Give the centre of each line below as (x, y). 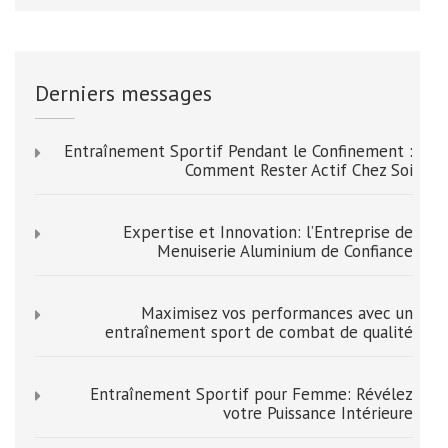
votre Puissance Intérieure (318, 413)
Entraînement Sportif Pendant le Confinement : (238, 151)
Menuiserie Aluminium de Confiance (285, 251)
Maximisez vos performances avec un (277, 313)
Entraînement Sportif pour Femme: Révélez (251, 394)
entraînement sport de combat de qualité (259, 332)
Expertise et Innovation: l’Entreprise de (268, 232)
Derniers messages (123, 93)
